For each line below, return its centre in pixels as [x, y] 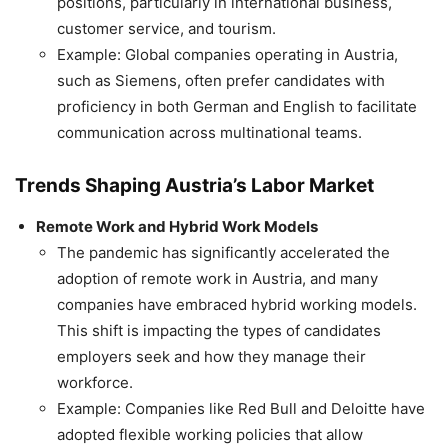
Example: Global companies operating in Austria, [227, 55]
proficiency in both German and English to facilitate [237, 107]
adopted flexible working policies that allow [210, 435]
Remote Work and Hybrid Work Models [177, 227]
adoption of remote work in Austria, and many [217, 279]
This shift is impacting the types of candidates [219, 331]
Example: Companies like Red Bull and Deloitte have [241, 409]
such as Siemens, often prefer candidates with [221, 81]
